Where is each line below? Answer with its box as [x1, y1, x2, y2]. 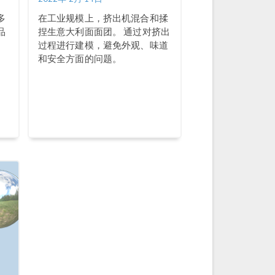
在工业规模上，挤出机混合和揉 [37, 12, 168, 23]
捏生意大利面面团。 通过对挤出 [37, 26, 171, 37]
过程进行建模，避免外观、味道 [37, 39, 168, 50]
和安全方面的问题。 [37, 53, 122, 64]
